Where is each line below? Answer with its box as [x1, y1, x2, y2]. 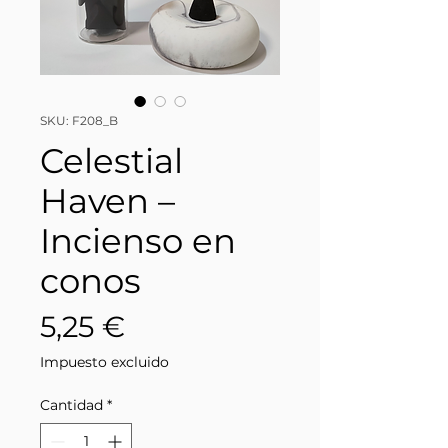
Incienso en [40, 219, 236, 262]
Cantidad [40, 395, 103, 414]
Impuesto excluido [40, 352, 169, 371]
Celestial [40, 139, 183, 182]
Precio [124, 307, 216, 343]
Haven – [40, 179, 175, 222]
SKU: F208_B [40, 112, 118, 128]
